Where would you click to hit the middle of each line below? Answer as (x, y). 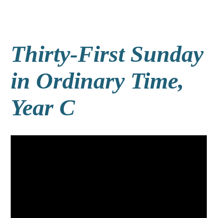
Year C (43, 107)
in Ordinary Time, (98, 81)
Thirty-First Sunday (107, 54)
